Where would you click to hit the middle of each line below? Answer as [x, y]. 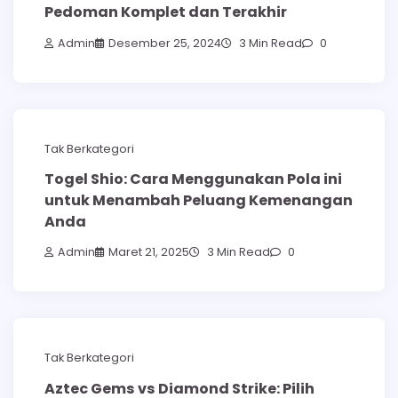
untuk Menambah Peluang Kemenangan [199, 200]
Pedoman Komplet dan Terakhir [166, 12]
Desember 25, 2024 [165, 43]
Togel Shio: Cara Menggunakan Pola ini [193, 179]
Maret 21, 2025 [149, 252]
